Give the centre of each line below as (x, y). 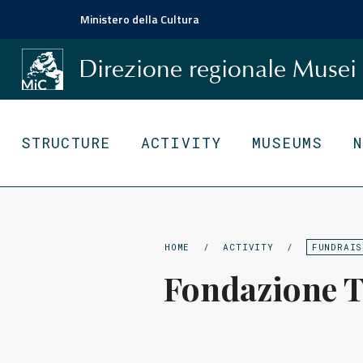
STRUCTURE (66, 143)
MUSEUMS (287, 143)
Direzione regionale (186, 69)
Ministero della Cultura (140, 19)
